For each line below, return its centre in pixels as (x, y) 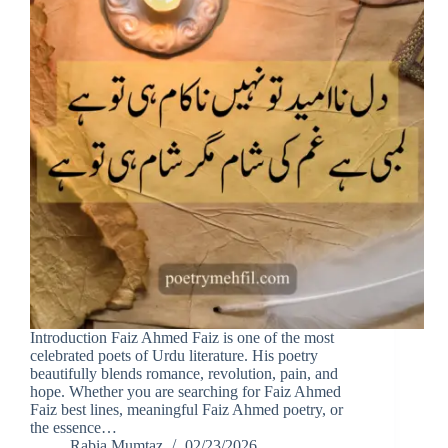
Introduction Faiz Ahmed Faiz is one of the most (182, 338)
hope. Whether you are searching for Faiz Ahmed (185, 392)
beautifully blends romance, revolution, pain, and (184, 374)
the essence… (73, 428)
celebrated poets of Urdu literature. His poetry (174, 356)
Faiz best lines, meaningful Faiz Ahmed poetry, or (186, 410)
